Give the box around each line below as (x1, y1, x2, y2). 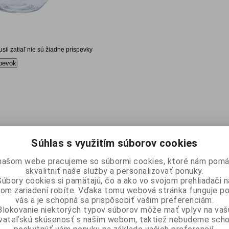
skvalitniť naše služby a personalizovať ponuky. (25, 166, 204, 176)
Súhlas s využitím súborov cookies (31, 136, 198, 149)
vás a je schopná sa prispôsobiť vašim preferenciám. (15, 195, 214, 205)
